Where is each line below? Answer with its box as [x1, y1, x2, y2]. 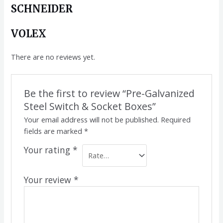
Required [160, 114, 191, 124]
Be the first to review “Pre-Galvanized [23, 86, 195, 100]
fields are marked [23, 125, 84, 136]
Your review [23, 174, 74, 186]
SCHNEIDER [11, 2, 73, 15]
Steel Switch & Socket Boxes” [23, 99, 156, 113]
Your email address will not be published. [23, 114, 159, 124]
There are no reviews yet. [11, 52, 96, 62]
